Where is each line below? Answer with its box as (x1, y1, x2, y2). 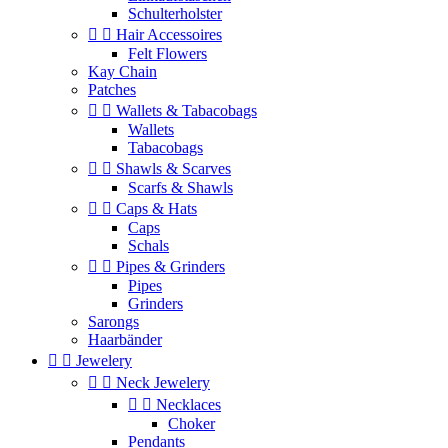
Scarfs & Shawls (128, 179, 233, 196)
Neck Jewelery (116, 374, 210, 391)
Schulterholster (128, 5, 222, 22)
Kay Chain (88, 63, 157, 80)
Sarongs (88, 313, 139, 330)
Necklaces (156, 396, 221, 413)
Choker (168, 415, 215, 432)
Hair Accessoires (116, 26, 222, 43)
